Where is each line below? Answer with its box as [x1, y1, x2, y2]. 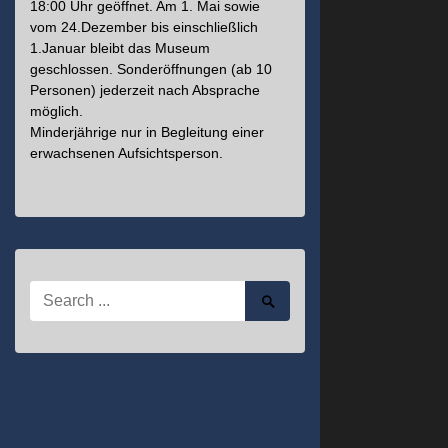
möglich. [30, 103, 83, 119]
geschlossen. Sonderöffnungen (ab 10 [30, 61, 272, 77]
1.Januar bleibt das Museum [30, 40, 210, 56]
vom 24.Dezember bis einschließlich [30, 19, 258, 35]
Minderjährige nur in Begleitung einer [30, 124, 264, 140]
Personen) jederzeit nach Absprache [30, 82, 260, 98]
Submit [258, 309, 309, 327]
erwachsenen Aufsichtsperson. [30, 145, 223, 161]
